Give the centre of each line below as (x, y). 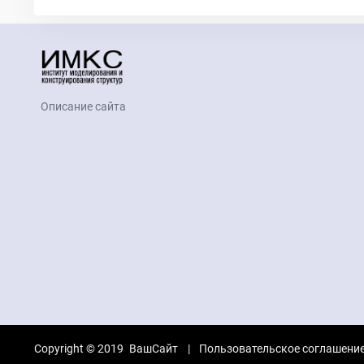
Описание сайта (83, 106)
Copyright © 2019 (80, 349)
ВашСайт (153, 349)
